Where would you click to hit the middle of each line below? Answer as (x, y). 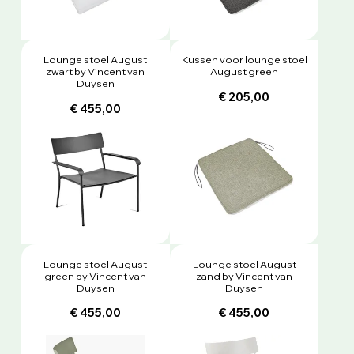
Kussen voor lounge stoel (244, 60)
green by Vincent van (96, 275)
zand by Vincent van (245, 275)
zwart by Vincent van (96, 72)
